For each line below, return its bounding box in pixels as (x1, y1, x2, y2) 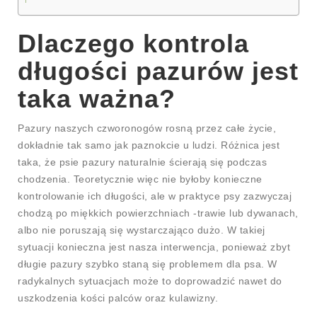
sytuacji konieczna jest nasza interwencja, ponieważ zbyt (18, 241, 290, 253)
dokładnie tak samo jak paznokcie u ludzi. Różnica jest (18, 139, 279, 151)
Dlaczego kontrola (18, 28, 249, 58)
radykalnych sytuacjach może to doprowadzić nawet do (18, 275, 282, 287)
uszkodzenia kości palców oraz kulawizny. (18, 292, 218, 304)
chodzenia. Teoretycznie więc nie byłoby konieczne (18, 173, 263, 185)
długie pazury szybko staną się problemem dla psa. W (18, 258, 277, 270)
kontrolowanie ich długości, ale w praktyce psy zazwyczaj (18, 190, 292, 202)
